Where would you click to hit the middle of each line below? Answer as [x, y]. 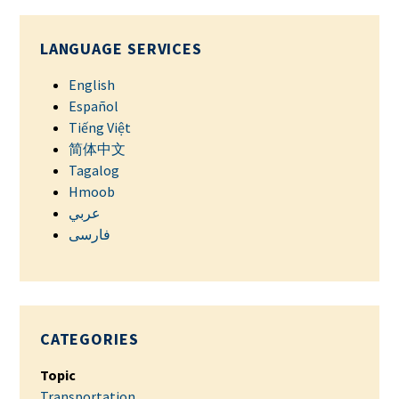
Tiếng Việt [99, 127]
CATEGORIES [89, 338]
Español [93, 106]
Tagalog [94, 170]
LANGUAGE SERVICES [121, 49]
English [91, 85]
